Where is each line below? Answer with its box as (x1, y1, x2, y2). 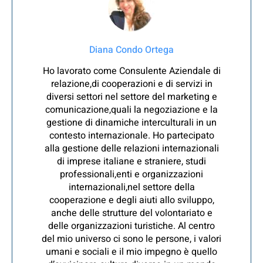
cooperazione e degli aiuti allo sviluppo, (49, 193, 214, 207)
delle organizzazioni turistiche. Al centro (48, 218, 215, 233)
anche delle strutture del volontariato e (50, 205, 213, 220)
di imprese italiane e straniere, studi (57, 154, 206, 168)
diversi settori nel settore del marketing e (46, 89, 217, 104)
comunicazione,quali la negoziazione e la (45, 102, 218, 117)
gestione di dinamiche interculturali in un (46, 115, 217, 130)
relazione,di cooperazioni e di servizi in (50, 76, 213, 91)
